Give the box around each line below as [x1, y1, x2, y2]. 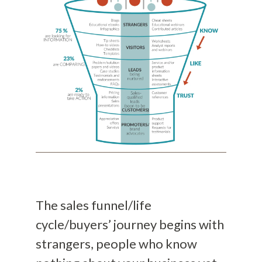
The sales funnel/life [35, 197, 151, 213]
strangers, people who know [35, 236, 197, 252]
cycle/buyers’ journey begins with [35, 216, 224, 233]
